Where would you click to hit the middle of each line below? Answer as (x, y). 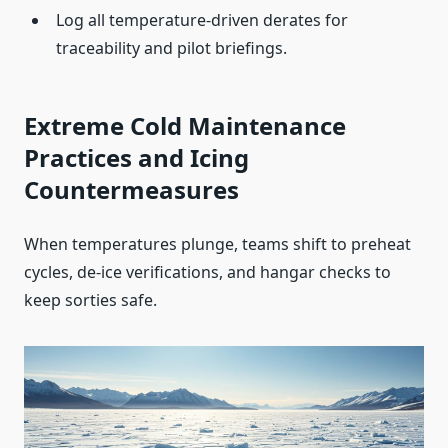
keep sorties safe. (90, 300)
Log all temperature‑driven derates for (202, 20)
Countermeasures (131, 190)
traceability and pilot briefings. (171, 48)
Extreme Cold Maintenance (185, 126)
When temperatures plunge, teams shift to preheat (217, 244)
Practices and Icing (136, 158)
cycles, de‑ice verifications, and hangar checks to (207, 272)
